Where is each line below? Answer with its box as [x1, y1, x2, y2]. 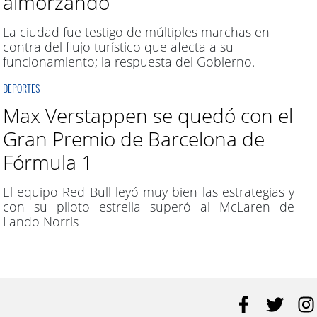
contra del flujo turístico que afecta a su [2, 38, 234, 56]
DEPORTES [2, 81, 40, 96]
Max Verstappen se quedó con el [2, 102, 293, 129]
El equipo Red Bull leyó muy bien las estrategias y [2, 183, 294, 201]
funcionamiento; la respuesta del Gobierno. [2, 53, 255, 71]
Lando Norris [2, 213, 79, 231]
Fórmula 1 [2, 149, 93, 176]
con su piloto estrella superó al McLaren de [2, 198, 294, 216]
